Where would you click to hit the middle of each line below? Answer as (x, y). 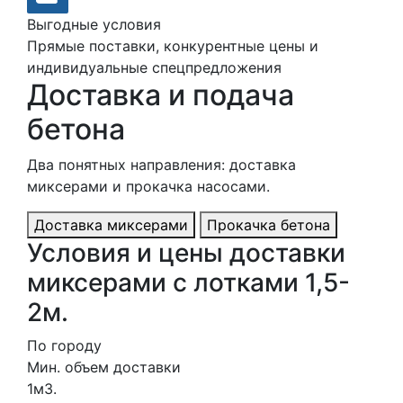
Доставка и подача (161, 94)
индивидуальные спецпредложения (154, 67)
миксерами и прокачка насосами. (148, 186)
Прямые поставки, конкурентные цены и (173, 45)
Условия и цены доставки (186, 252)
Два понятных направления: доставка (161, 164)
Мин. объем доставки (104, 367)
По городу (64, 345)
